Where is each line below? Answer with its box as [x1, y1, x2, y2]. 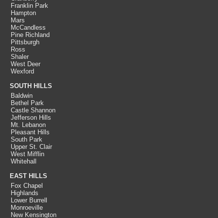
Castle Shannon [11, 107, 55, 114]
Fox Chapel [11, 182, 43, 189]
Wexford [11, 68, 34, 75]
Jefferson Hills [11, 114, 51, 121]
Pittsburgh [11, 38, 39, 46]
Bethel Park [11, 99, 44, 107]
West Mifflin [11, 150, 44, 158]
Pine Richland [11, 31, 50, 38]
